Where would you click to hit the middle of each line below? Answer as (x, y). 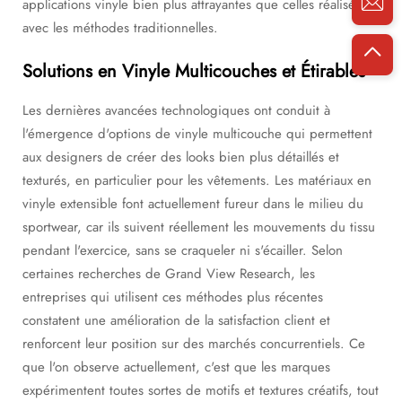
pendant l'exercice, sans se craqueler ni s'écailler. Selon (183, 250)
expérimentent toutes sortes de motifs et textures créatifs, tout (201, 390)
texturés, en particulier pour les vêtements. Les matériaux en (197, 180)
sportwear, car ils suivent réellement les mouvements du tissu (199, 227)
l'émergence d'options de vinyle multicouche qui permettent (197, 134)
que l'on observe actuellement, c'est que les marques (176, 367)
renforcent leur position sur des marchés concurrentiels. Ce (194, 344)
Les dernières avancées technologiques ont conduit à (176, 110)
